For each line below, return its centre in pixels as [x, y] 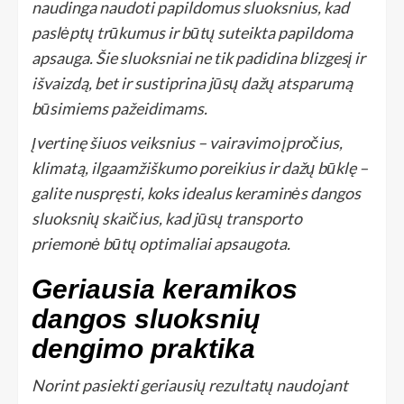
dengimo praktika [143, 348]
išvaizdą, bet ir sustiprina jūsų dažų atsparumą [192, 83]
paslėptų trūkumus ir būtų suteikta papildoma [192, 32]
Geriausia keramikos [165, 289]
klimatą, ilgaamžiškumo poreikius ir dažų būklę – [200, 167]
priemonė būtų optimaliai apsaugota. [161, 243]
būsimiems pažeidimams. [119, 108]
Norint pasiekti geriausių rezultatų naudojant [190, 385]
